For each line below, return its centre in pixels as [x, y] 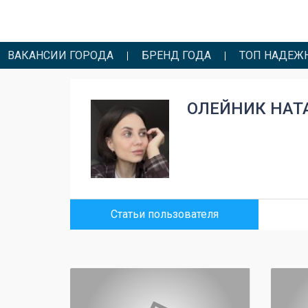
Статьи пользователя [164, 214]
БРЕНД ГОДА [177, 56]
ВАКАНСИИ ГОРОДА [61, 56]
